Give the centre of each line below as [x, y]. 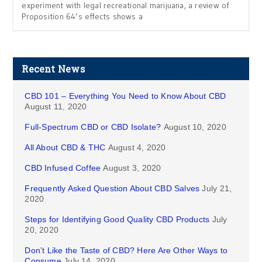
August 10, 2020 [195, 127]
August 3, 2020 [132, 168]
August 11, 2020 [56, 107]
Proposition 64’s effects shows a [82, 17]
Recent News [53, 69]
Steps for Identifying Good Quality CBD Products [117, 220]
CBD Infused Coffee [63, 168]
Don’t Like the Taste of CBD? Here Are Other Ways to [126, 251]
